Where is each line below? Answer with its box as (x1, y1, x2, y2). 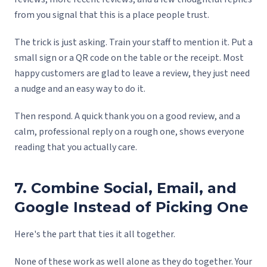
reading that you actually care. (14, 141, 137, 154)
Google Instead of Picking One (14, 198, 249, 216)
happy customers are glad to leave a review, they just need (14, 67, 250, 80)
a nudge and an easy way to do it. (14, 82, 145, 96)
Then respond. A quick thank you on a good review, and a (14, 110, 240, 123)
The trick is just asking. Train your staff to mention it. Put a (14, 36, 253, 49)
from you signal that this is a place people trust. (14, 8, 209, 22)
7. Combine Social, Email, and (14, 179, 237, 197)
